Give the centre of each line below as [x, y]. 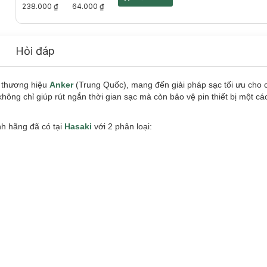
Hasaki [78, 126]
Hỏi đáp [35, 51]
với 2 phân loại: [122, 126]
